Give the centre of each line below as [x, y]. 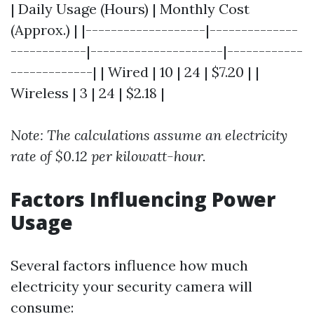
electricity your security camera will [131, 286]
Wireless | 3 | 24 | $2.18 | [88, 93]
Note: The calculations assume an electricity [149, 135]
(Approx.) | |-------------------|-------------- [154, 30]
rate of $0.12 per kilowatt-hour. [108, 156]
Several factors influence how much [129, 265]
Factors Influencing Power [143, 199]
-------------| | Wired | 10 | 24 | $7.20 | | [135, 72]
